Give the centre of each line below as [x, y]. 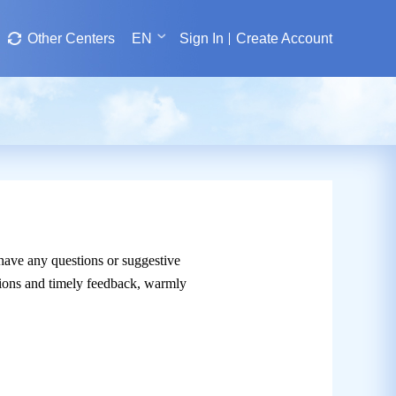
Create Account [284, 38]
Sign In [202, 38]
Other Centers [71, 38]
